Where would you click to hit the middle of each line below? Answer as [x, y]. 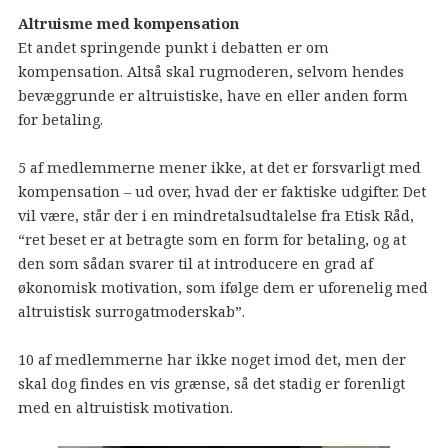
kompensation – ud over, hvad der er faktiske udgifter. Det [221, 192]
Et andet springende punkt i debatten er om [173, 48]
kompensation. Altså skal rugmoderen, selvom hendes [210, 72]
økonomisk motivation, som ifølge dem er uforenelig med [222, 288]
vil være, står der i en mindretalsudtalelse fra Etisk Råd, [215, 216]
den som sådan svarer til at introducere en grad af [195, 264]
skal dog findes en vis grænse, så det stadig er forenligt [211, 384]
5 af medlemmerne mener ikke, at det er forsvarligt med [219, 168]
